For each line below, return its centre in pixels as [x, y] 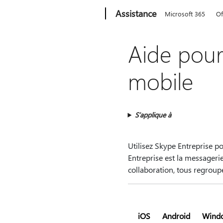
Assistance [136, 13]
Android [176, 216]
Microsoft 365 [185, 14]
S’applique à [153, 115]
